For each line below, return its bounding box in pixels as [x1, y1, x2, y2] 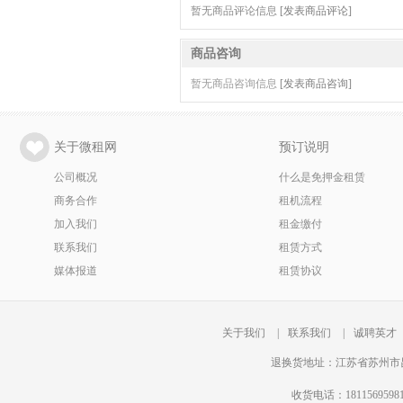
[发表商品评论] [280, 4, 352, 17]
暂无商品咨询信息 [191, 77, 280, 90]
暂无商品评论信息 [191, 4, 280, 17]
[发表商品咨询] [280, 77, 352, 90]
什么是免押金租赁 [279, 171, 365, 184]
